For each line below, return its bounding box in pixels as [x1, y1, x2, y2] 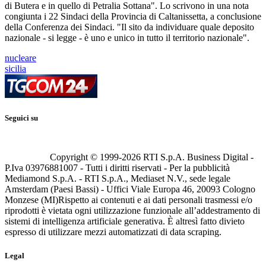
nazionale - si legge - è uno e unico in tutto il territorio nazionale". [5, 33, 249, 43]
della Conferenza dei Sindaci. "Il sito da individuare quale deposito [5, 22, 254, 32]
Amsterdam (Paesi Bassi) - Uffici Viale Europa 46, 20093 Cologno [5, 184, 255, 195]
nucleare [5, 53, 36, 63]
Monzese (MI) [5, 195, 58, 205]
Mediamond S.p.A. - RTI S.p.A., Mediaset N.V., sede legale [5, 173, 230, 184]
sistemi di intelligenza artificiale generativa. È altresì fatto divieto [5, 216, 245, 227]
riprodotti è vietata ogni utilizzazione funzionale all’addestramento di [5, 205, 260, 216]
